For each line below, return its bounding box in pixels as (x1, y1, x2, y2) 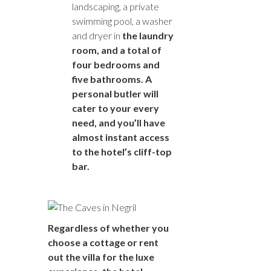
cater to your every (72, 102, 159, 114)
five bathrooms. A (72, 73, 152, 85)
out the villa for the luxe (48, 250, 154, 263)
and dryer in (72, 29, 122, 41)
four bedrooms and (72, 58, 160, 70)
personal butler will (72, 87, 158, 99)
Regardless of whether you (48, 221, 169, 233)
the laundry (122, 29, 174, 41)
